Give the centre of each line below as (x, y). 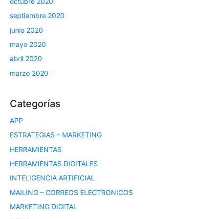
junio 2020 (26, 30)
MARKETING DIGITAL (44, 207)
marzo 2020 (29, 73)
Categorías (35, 103)
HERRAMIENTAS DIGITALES (54, 164)
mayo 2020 (28, 44)
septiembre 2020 (37, 16)
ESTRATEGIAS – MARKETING (56, 135)
